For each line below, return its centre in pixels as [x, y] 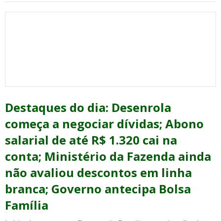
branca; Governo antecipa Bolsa [98, 189]
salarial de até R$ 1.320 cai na [91, 140]
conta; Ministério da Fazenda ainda [108, 156]
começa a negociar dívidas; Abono [104, 124]
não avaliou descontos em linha [98, 172]
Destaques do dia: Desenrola [88, 107]
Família [27, 205]
